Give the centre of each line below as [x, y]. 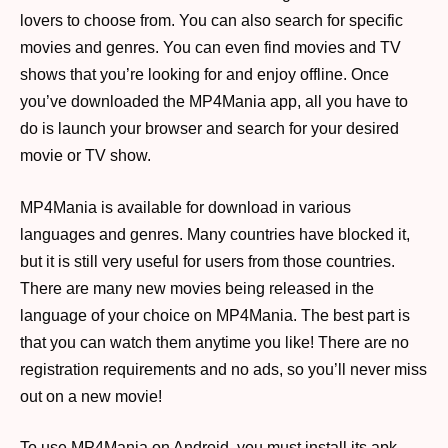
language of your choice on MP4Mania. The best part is [215, 315]
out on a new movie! [91, 396]
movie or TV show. [85, 156]
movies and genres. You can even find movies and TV [210, 48]
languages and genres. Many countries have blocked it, [215, 234]
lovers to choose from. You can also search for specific [211, 21]
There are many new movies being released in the [197, 288]
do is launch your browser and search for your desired [209, 129]
